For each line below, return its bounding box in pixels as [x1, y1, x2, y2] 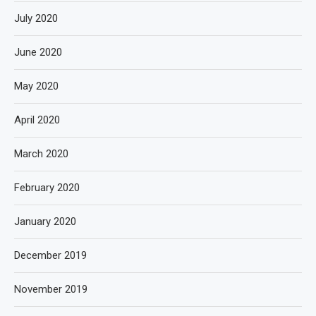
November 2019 [14, 283, 87, 296]
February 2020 [14, 181, 80, 194]
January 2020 [14, 215, 76, 228]
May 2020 [14, 80, 59, 92]
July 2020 [14, 12, 58, 25]
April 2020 [14, 114, 60, 126]
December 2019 [14, 249, 87, 262]
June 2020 [14, 46, 62, 59]
